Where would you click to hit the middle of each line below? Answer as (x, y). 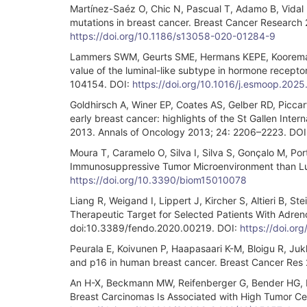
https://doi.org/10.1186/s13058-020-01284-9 (173, 36)
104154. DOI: (101, 84)
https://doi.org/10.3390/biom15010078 (158, 180)
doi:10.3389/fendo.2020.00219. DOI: (155, 228)
